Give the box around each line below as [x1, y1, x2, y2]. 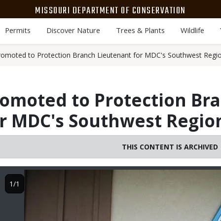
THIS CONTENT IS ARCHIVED [121, 142, 218, 151]
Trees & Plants [115, 25, 165, 35]
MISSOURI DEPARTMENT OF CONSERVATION [35, 3, 186, 18]
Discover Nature [46, 25, 100, 35]
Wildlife [180, 25, 204, 35]
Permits [4, 25, 31, 35]
